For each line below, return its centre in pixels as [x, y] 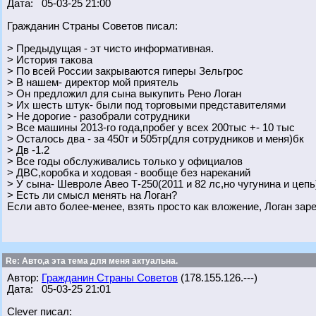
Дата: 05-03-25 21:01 [59, 289]
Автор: [24, 278]
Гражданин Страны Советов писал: [92, 26]
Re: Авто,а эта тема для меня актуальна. [91, 261]
